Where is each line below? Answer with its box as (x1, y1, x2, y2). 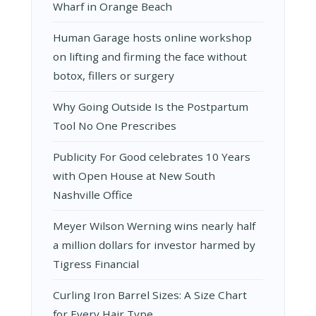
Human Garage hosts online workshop (53, 30, 252, 44)
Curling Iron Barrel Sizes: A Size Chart (53, 287, 247, 302)
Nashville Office (53, 187, 133, 202)
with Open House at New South (53, 168, 215, 183)
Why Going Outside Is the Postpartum (53, 99, 248, 114)
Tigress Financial (53, 256, 139, 271)
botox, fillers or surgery (53, 68, 174, 83)
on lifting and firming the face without (53, 49, 247, 63)
